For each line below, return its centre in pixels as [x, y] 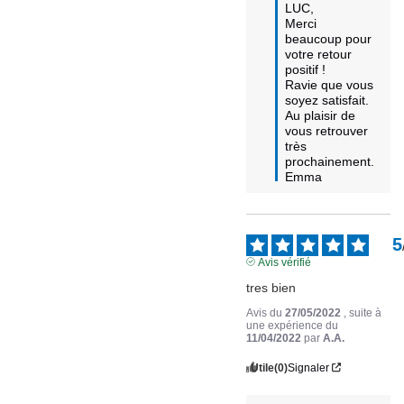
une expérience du [293, 325]
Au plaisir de [321, 115]
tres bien [271, 287]
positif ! [308, 69]
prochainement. [330, 161]
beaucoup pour [329, 38]
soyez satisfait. [327, 100]
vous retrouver [327, 130]
